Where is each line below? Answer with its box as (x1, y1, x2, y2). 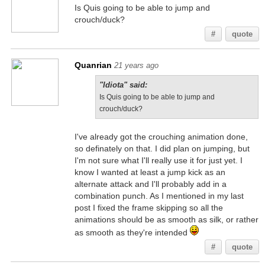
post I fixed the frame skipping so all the (74, 203, 223, 212)
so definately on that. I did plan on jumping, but (74, 144, 250, 153)
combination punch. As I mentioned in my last (74, 191, 244, 201)
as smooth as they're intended (74, 228, 190, 237)
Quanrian (74, 60, 112, 70)
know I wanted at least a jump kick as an (74, 167, 225, 177)
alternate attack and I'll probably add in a (74, 179, 227, 189)
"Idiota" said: (99, 80, 147, 89)
